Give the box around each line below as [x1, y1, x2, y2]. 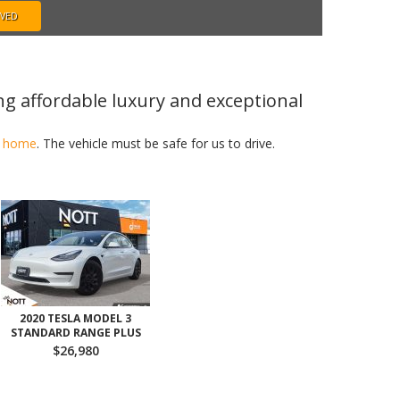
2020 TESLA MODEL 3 [20, 311, 131, 326]
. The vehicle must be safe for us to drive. [36, 135, 275, 152]
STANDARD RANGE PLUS [10, 325, 141, 340]
